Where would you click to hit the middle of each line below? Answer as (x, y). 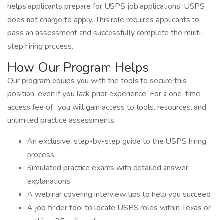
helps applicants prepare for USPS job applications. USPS (106, 6)
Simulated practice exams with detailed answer (108, 168)
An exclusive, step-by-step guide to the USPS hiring (117, 141)
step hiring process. (40, 46)
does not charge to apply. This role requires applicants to (103, 20)
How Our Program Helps (78, 68)
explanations (49, 181)
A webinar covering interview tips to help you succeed (119, 194)
